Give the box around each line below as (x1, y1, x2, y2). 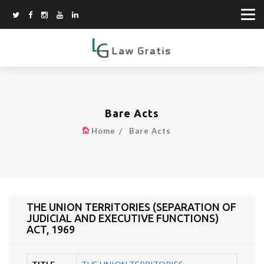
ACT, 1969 (27, 223, 75, 236)
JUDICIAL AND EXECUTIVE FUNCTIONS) (27, 212, 219, 225)
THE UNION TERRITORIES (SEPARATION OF (27, 201, 236, 213)
